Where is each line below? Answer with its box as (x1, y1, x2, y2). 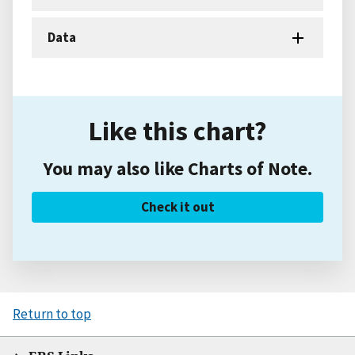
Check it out (140, 198, 215, 216)
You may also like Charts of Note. (43, 157, 312, 181)
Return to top (13, 305, 91, 323)
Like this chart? (88, 113, 267, 148)
